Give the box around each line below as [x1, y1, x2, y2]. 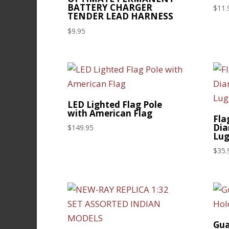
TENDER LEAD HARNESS [67, 10, 173, 22]
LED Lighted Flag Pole [67, 98, 162, 110]
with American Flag [67, 107, 152, 119]
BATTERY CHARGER [67, 2, 152, 14]
